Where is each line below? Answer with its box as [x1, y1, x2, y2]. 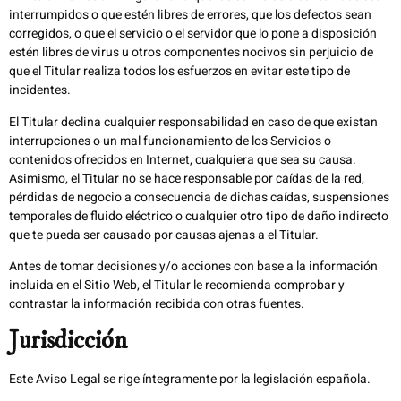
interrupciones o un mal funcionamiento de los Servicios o [9, 131, 331, 150]
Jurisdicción [9, 325, 127, 357]
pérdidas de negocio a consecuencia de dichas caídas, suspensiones [9, 187, 389, 207]
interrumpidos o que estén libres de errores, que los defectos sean [9, 5, 371, 25]
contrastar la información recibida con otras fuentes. [9, 294, 304, 313]
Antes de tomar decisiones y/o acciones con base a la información [9, 256, 378, 276]
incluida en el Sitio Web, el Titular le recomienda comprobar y [9, 275, 345, 294]
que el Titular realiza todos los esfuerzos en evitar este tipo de [9, 62, 350, 81]
